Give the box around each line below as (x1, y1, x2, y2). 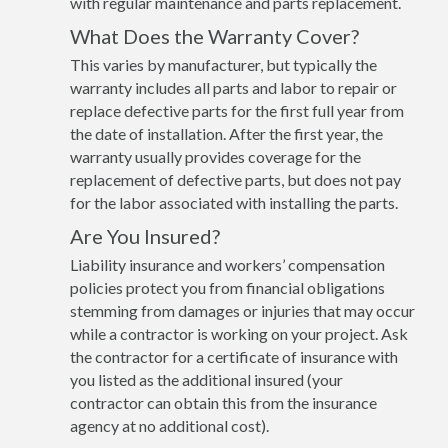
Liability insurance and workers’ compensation (70, 254, 385, 274)
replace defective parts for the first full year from (70, 100, 404, 120)
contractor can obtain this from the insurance (70, 392, 377, 412)
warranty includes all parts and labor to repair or (70, 77, 397, 97)
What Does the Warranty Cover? (70, 23, 359, 48)
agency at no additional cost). (70, 415, 269, 435)
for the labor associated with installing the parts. (70, 192, 398, 212)
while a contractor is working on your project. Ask (70, 323, 408, 343)
